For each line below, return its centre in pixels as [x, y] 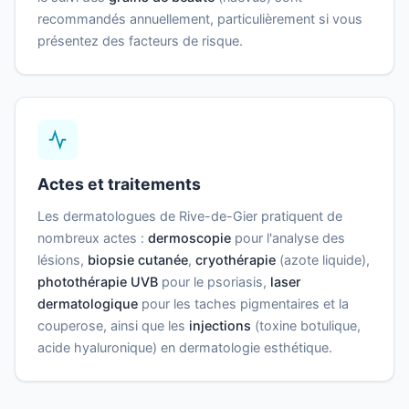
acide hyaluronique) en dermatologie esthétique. [185, 347]
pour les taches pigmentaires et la [243, 303]
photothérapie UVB [98, 281]
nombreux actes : [93, 237]
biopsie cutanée [138, 259]
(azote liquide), [323, 259]
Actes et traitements [119, 184]
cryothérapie [236, 259]
